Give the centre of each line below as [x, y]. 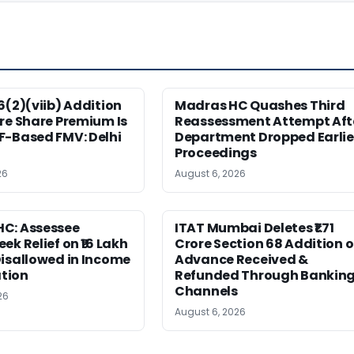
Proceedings [216, 153]
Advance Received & [241, 260]
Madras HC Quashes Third [260, 105]
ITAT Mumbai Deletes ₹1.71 [254, 228]
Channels [206, 291]
